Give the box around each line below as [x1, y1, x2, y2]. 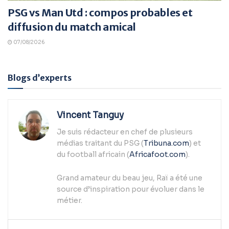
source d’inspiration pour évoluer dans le [57, 185, 204, 194]
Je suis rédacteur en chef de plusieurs [57, 127, 193, 136]
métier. [57, 196, 82, 205]
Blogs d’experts [8, 72, 72, 83]
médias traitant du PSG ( [57, 138, 144, 148]
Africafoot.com [129, 149, 186, 159]
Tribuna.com [144, 138, 189, 148]
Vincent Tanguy [57, 109, 124, 121]
